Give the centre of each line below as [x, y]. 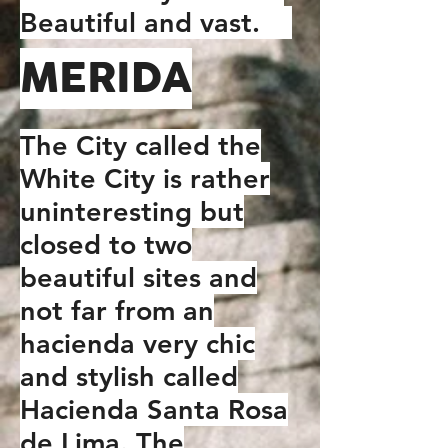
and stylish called [129, 376]
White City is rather [145, 178]
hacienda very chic [137, 343]
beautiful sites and [138, 277]
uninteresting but [132, 211]
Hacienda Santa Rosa [154, 409]
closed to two [106, 244]
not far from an [117, 310]
